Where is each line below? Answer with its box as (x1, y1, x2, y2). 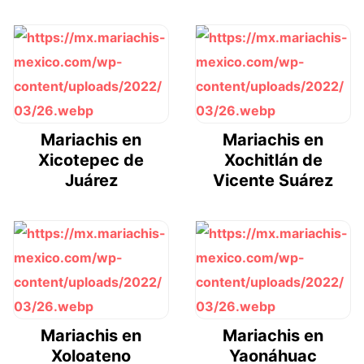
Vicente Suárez (213, 170, 333, 190)
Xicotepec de (38, 149, 144, 170)
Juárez (64, 170, 118, 190)
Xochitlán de (223, 149, 323, 170)
